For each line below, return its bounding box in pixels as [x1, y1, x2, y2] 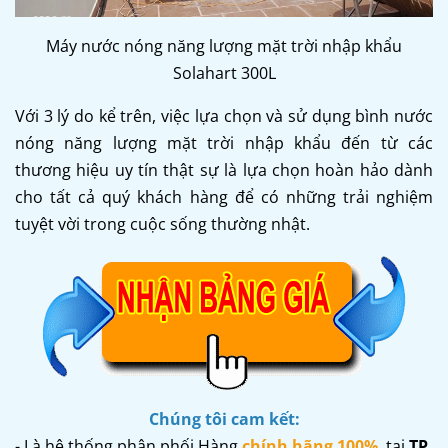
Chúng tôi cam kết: [148, 407, 300, 430]
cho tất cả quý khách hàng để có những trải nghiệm [15, 185, 433, 208]
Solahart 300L [172, 61, 276, 84]
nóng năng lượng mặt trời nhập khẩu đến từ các [15, 131, 433, 154]
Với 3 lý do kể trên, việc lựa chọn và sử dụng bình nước [15, 104, 433, 127]
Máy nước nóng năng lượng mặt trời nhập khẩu [46, 34, 402, 57]
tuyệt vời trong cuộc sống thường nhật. [15, 212, 310, 235]
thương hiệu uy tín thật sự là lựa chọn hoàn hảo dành [15, 158, 433, 181]
